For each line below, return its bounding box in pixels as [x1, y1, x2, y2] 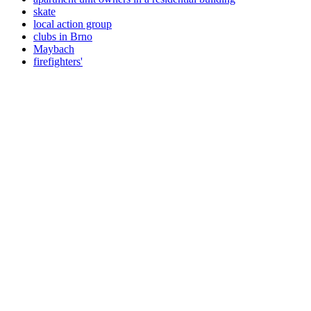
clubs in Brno [33, 31, 92, 42]
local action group [33, 18, 112, 30]
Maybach [33, 43, 74, 55]
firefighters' [33, 56, 83, 67]
